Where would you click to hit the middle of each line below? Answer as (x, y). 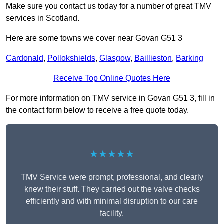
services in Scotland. (43, 18)
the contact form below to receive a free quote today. (97, 110)
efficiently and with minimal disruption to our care (112, 201)
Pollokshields (71, 58)
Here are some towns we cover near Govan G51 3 (94, 38)
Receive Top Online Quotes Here (112, 78)
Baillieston (153, 58)
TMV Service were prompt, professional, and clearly (112, 177)
